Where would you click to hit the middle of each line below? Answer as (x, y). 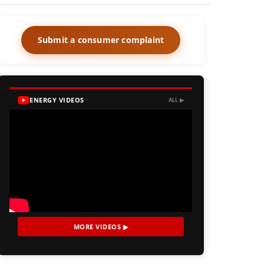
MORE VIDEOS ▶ (101, 227)
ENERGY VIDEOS (57, 100)
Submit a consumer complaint (101, 40)
